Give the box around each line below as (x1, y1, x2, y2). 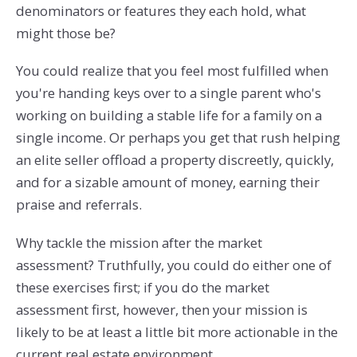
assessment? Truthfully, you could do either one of (15, 256, 331, 275)
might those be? (15, 23, 116, 42)
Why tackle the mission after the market (15, 233, 262, 253)
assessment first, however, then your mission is (15, 300, 308, 320)
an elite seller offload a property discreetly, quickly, (15, 151, 334, 170)
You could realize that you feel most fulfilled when (15, 61, 328, 80)
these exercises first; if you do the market (15, 278, 269, 297)
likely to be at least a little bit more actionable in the (15, 323, 338, 342)
